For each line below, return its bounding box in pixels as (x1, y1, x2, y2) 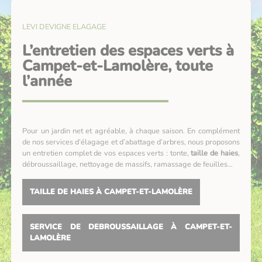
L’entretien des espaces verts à (22, 40, 235, 61)
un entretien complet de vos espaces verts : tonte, (22, 148, 191, 159)
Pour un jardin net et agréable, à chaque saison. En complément (22, 126, 240, 137)
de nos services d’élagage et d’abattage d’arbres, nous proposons (22, 137, 240, 148)
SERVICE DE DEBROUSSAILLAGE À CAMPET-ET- (30, 221, 232, 232)
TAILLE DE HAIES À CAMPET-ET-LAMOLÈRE (30, 187, 193, 198)
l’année (22, 70, 73, 91)
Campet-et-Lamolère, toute (22, 55, 213, 76)
